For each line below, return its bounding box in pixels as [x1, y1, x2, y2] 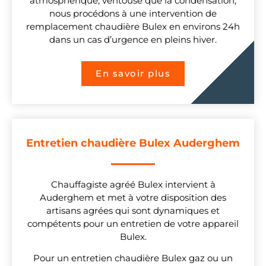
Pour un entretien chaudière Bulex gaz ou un [33, 252, 233, 264]
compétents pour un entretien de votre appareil [27, 217, 239, 229]
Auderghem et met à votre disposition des [40, 191, 226, 203]
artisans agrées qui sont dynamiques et [46, 204, 220, 216]
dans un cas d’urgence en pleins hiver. [49, 34, 217, 46]
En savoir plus [96, 67, 170, 79]
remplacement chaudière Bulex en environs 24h [26, 21, 240, 33]
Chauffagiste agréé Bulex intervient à [50, 178, 216, 190]
